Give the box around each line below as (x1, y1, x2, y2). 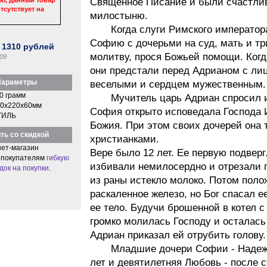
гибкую (46, 153, 69, 162)
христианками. (89, 133, 159, 145)
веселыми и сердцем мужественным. (89, 78, 266, 90)
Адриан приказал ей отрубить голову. (89, 229, 266, 241)
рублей (21, 41, 55, 51)
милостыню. (89, 10, 148, 21)
